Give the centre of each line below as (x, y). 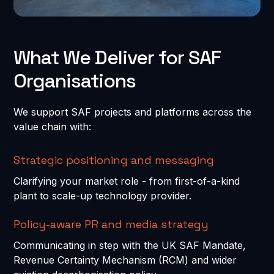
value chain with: (53, 126)
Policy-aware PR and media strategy (111, 224)
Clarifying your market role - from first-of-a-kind (127, 181)
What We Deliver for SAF (117, 57)
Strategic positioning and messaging (114, 160)
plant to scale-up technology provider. (103, 195)
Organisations (75, 80)
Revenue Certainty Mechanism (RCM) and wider (125, 260)
